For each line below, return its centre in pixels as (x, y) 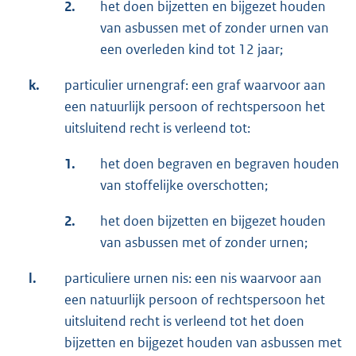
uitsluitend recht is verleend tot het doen (184, 321)
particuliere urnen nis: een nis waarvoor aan (193, 279)
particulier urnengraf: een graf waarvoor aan (195, 85)
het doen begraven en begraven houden (220, 164)
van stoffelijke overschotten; (184, 186)
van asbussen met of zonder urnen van (215, 28)
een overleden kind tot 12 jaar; (192, 50)
